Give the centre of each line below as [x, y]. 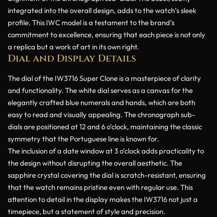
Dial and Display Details [72, 59]
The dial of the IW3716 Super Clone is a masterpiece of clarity [104, 78]
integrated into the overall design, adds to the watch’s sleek [102, 11]
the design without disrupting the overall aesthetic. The [95, 163]
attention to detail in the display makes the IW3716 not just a [103, 200]
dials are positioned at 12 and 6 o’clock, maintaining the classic [105, 127]
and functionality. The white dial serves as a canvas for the [100, 91]
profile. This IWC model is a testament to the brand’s [91, 23]
